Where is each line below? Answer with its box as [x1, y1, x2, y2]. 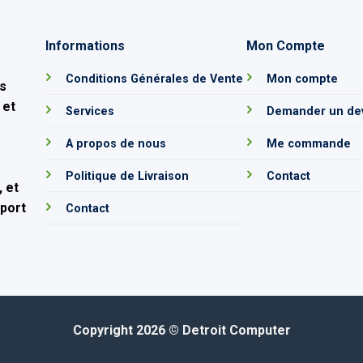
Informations [45, 38, 126, 54]
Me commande [266, 137, 351, 152]
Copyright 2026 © [72, 322, 182, 338]
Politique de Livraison [66, 169, 190, 184]
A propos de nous [66, 137, 167, 152]
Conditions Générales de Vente [66, 72, 244, 87]
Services [66, 105, 115, 119]
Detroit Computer [181, 322, 291, 338]
